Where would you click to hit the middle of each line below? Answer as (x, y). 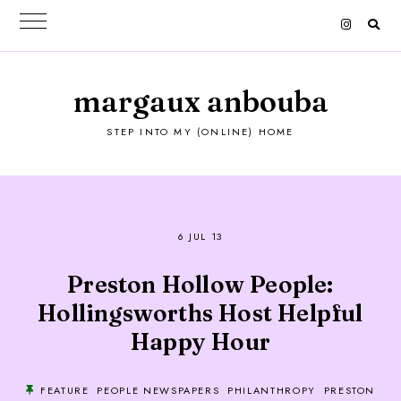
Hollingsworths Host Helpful (200, 313)
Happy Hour (200, 342)
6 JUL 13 (200, 236)
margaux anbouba (200, 102)
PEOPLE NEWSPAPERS (158, 390)
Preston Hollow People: (200, 285)
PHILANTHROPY (272, 390)
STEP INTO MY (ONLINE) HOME (200, 132)
